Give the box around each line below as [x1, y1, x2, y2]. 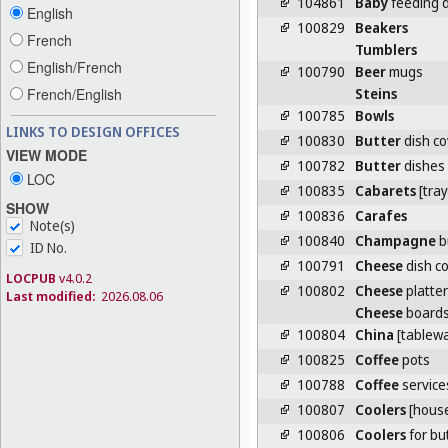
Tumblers [355, 39, 418, 59]
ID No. [30, 237, 67, 257]
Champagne [355, 230, 437, 250]
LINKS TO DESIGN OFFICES [6, 122, 180, 142]
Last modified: [6, 286, 95, 305]
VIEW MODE [6, 144, 87, 165]
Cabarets [355, 180, 417, 200]
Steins [355, 83, 398, 103]
